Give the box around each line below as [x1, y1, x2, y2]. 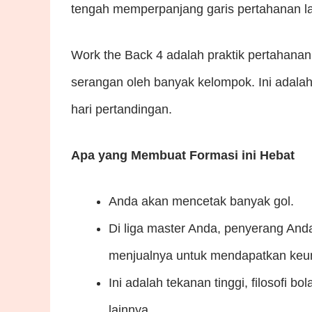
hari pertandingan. [71, 102, 172, 116]
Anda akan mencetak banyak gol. [109, 194, 294, 208]
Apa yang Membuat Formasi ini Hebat [71, 148, 295, 162]
